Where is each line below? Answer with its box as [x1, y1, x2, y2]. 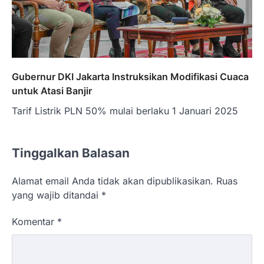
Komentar [12, 216, 57, 228]
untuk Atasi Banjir [12, 85, 92, 97]
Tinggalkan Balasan [12, 146, 130, 161]
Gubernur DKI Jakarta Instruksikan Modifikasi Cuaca [12, 71, 249, 83]
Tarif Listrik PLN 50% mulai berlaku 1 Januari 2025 [12, 105, 238, 117]
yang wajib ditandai [12, 189, 101, 202]
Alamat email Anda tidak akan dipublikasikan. [12, 175, 213, 187]
